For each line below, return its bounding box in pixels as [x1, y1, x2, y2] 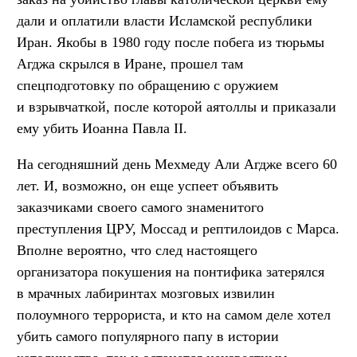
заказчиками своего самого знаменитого [17, 199, 264, 216]
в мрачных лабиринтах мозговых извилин [17, 285, 275, 302]
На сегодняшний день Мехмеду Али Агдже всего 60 [17, 156, 337, 173]
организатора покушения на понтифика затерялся [17, 264, 324, 280]
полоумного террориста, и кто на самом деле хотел [17, 307, 331, 324]
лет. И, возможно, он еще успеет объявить [17, 178, 278, 194]
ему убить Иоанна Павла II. [17, 120, 187, 137]
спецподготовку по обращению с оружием [17, 77, 278, 94]
